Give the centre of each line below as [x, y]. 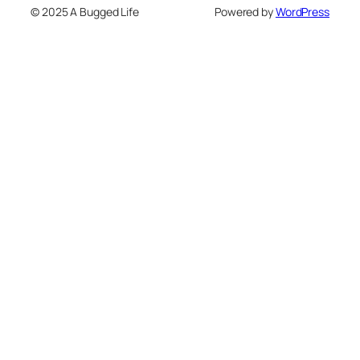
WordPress [302, 12]
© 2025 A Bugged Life [85, 12]
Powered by [245, 12]
